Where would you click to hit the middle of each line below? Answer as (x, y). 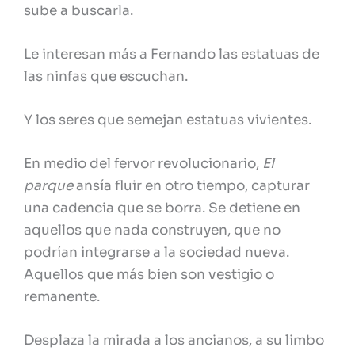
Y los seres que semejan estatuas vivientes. (168, 120)
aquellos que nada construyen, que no (152, 231)
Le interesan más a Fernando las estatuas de (172, 54)
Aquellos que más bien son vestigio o (149, 275)
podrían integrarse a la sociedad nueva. (157, 253)
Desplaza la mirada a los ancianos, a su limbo (174, 341)
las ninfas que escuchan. (106, 76)
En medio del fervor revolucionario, (143, 164)
